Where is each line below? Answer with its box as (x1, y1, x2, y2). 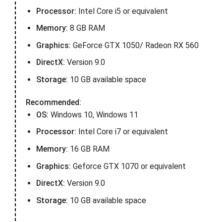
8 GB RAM (67, 23, 105, 33)
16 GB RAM (67, 144, 110, 154)
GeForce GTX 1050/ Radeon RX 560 (70, 40, 199, 50)
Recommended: (26, 97, 81, 107)
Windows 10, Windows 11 (48, 110, 138, 119)
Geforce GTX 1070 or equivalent (70, 161, 186, 171)
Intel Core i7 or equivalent (76, 127, 168, 137)
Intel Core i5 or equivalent (76, 6, 168, 16)
